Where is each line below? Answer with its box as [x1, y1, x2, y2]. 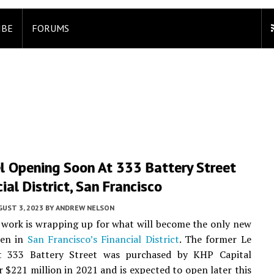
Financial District [101, 232, 179, 246]
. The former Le [179, 232, 251, 246]
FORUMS [32, 22, 69, 34]
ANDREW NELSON [56, 203, 114, 212]
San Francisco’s [27, 232, 97, 246]
